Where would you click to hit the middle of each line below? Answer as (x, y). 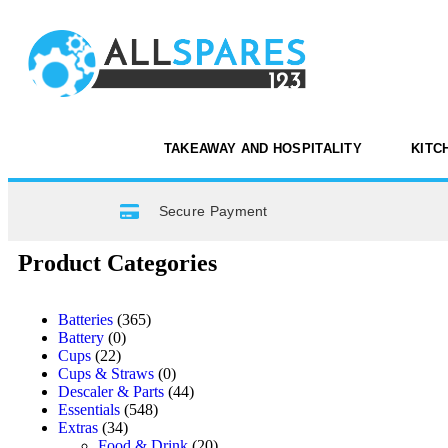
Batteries (85, 319)
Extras (78, 427)
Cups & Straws (106, 373)
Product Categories (117, 262)
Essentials (89, 409)
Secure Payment (213, 210)
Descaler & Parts (111, 391)
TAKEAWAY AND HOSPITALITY (263, 148)
